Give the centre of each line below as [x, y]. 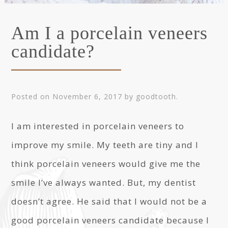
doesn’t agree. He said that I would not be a [109, 201]
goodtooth [156, 96]
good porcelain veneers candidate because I [110, 220]
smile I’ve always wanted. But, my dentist [104, 182]
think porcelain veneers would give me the [106, 164]
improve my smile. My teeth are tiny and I [105, 145]
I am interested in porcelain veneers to [98, 126]
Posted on [32, 96]
